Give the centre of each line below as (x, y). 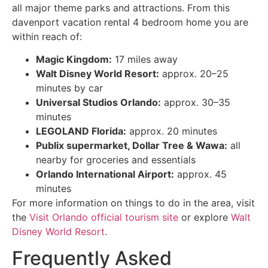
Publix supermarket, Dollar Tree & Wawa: (132, 145)
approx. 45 (200, 174)
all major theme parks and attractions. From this (121, 7)
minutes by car (69, 88)
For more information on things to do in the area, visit (133, 202)
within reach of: (47, 36)
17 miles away (145, 59)
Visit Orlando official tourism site (104, 217)
